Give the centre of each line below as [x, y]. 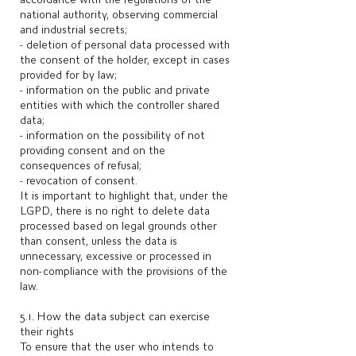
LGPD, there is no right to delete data [115, 211]
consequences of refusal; [81, 165]
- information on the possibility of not [112, 135]
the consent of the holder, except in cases [125, 60]
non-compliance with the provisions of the [124, 271]
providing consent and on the [93, 150]
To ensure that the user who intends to [117, 346]
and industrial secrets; [74, 29]
